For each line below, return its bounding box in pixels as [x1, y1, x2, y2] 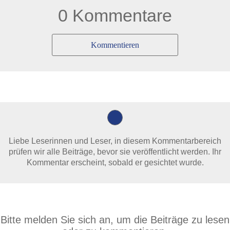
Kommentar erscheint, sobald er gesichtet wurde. [26, 158, 204, 167]
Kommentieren [90, 41, 139, 49]
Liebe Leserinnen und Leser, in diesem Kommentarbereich [9, 137, 221, 145]
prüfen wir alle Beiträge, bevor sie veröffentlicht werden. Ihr [9, 147, 221, 156]
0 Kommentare [58, 6, 172, 25]
